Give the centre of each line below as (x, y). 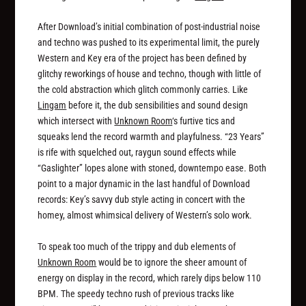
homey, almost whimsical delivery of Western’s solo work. (145, 215)
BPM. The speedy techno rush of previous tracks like (136, 293)
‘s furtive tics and (204, 121)
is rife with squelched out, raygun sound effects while (137, 153)
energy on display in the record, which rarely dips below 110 (150, 278)
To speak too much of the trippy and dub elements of (137, 246)
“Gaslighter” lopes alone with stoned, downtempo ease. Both (152, 168)
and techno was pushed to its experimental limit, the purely (149, 43)
